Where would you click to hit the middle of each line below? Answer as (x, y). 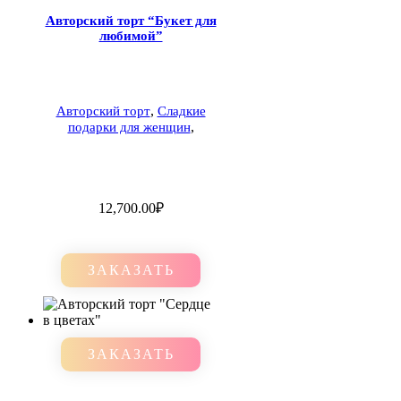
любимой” (131, 35)
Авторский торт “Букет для (131, 20)
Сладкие (181, 111)
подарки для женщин (129, 127)
